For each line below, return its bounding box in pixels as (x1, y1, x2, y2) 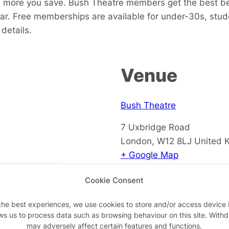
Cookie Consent (85, 175, 144, 185)
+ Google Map (121, 149, 178, 160)
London (121, 135, 152, 146)
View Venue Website (121, 171, 205, 182)
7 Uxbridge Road (121, 121, 190, 132)
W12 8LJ (157, 135, 192, 146)
